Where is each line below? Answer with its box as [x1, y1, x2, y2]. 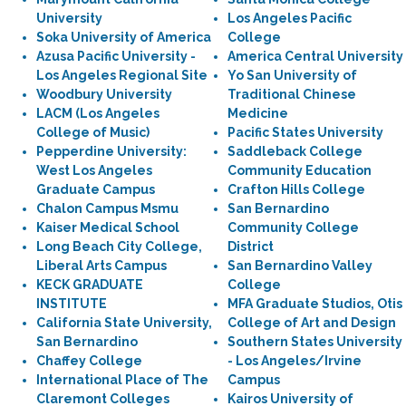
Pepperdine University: [36, 144, 187, 159]
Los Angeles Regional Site [36, 68, 208, 82]
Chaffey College [36, 353, 142, 368]
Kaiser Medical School [36, 220, 179, 235]
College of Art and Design [227, 315, 396, 330]
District [227, 239, 274, 254]
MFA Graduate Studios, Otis [227, 296, 402, 311]
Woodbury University [36, 87, 172, 101]
